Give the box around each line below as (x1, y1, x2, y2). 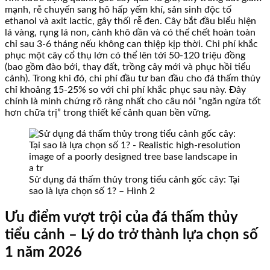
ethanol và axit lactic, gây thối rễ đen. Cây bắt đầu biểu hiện (5, 16, 256, 26)
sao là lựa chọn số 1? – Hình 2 (29, 186, 155, 196)
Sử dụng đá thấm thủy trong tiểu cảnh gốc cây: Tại (29, 174, 240, 184)
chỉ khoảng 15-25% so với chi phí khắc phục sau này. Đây (5, 84, 246, 95)
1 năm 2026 (5, 245, 82, 260)
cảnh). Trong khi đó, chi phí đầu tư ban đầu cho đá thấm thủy (5, 73, 260, 83)
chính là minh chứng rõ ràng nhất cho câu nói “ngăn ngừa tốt (5, 96, 261, 106)
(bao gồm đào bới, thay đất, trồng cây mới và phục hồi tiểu (5, 61, 251, 72)
